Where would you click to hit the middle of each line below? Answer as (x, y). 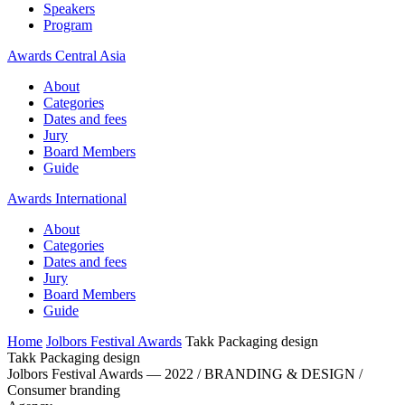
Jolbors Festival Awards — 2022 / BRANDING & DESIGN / (185, 374)
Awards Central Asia (66, 56)
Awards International (67, 198)
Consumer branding (64, 390)
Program (68, 25)
